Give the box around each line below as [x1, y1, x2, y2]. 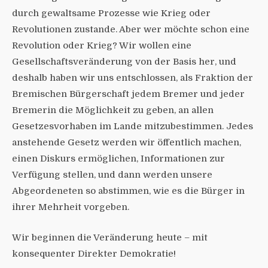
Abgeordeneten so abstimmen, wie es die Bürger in [12, 185, 245, 196]
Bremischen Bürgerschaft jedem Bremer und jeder [12, 88, 245, 99]
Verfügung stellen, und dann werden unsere [12, 169, 212, 180]
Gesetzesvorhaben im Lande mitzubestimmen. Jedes [12, 120, 253, 132]
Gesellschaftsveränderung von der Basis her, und [12, 56, 236, 67]
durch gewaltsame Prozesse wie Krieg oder [12, 7, 211, 19]
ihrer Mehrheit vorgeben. [12, 201, 129, 212]
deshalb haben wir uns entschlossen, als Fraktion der [12, 72, 253, 83]
